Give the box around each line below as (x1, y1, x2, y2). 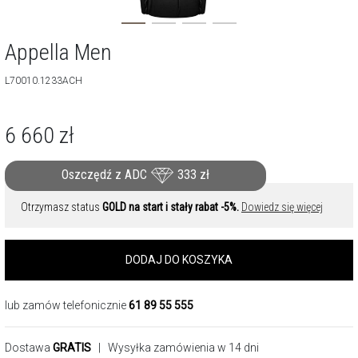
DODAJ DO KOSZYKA (125, 253, 233, 266)
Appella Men (5, 39, 112, 66)
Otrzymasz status (21, 201, 102, 213)
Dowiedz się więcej (241, 201, 323, 213)
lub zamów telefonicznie (5, 299, 129, 312)
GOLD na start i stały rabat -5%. (102, 201, 239, 213)
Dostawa (5, 341, 53, 354)
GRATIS (53, 341, 91, 354)
